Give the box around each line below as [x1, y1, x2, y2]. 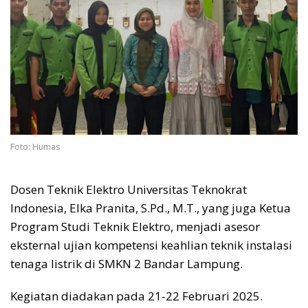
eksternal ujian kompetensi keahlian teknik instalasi [10, 237, 292, 254]
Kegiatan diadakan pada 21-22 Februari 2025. [10, 288, 263, 305]
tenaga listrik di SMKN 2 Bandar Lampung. [10, 256, 243, 272]
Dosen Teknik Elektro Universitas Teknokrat [10, 181, 247, 198]
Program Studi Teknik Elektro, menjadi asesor [10, 219, 260, 235]
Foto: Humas [10, 141, 60, 153]
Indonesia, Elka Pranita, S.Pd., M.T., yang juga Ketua [10, 200, 291, 217]
